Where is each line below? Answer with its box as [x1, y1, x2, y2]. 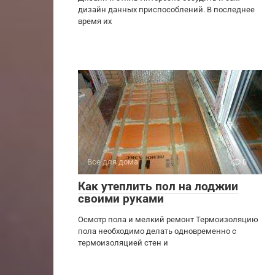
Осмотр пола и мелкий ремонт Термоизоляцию [78, 215, 258, 224]
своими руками [78, 192, 164, 206]
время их [78, 17, 112, 26]
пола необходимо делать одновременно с [78, 227, 236, 236]
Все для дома [87, 157, 138, 166]
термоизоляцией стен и [78, 238, 168, 247]
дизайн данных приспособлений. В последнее [78, 5, 255, 14]
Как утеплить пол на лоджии [78, 179, 238, 193]
